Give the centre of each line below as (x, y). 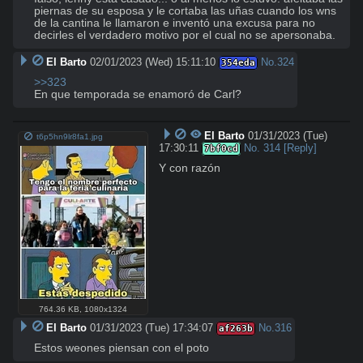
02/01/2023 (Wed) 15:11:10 (152, 62)
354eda (238, 62)
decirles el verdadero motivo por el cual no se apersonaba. (185, 35)
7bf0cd (222, 148)
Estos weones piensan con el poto (122, 348)
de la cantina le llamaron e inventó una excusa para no (175, 23)
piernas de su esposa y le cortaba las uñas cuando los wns (185, 11)
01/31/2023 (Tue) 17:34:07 (151, 328)
